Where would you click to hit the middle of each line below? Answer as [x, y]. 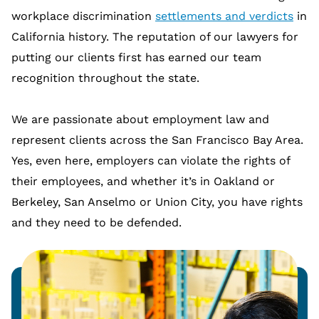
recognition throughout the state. [105, 78]
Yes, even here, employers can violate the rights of [151, 161]
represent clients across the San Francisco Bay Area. [157, 140]
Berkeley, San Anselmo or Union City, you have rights [157, 202]
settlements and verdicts [224, 16]
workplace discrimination [83, 16]
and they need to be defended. [96, 223]
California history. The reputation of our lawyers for [155, 37]
